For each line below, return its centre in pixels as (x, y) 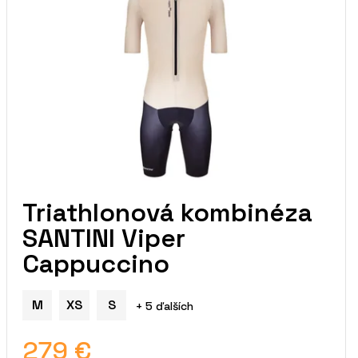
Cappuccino (96, 264)
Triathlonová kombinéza (168, 213)
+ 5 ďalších (165, 306)
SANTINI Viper (104, 239)
